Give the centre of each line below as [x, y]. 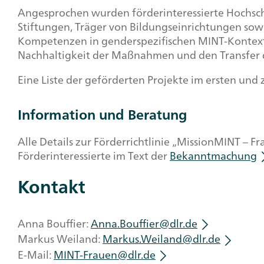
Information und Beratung [102, 114]
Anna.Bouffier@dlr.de [144, 223]
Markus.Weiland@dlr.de [161, 239]
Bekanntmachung [213, 155]
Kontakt [52, 187]
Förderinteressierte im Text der [94, 155]
